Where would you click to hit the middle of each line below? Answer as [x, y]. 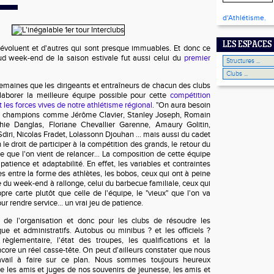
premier [197, 58]
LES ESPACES [247, 45]
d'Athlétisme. [244, 18]
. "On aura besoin [181, 105]
